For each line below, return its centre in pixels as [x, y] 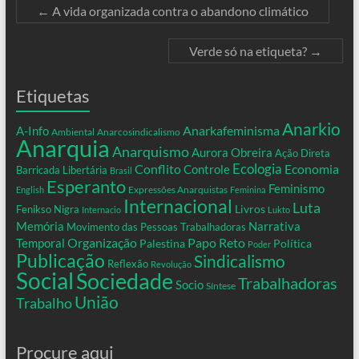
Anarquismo [150, 151]
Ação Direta [302, 153]
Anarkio [311, 129]
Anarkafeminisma [231, 130]
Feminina [248, 190]
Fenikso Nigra [47, 209]
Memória [40, 226]
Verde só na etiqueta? [250, 51]
